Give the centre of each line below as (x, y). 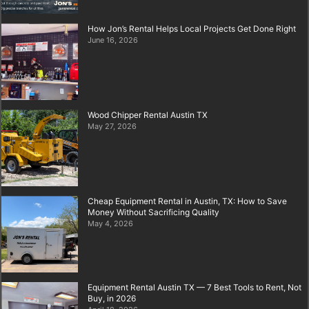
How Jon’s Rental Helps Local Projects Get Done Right (192, 29)
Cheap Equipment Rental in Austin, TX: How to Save (187, 201)
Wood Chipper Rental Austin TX (148, 115)
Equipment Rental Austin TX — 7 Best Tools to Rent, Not (195, 288)
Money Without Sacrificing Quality (153, 212)
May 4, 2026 (110, 224)
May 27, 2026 (112, 127)
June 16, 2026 (113, 40)
